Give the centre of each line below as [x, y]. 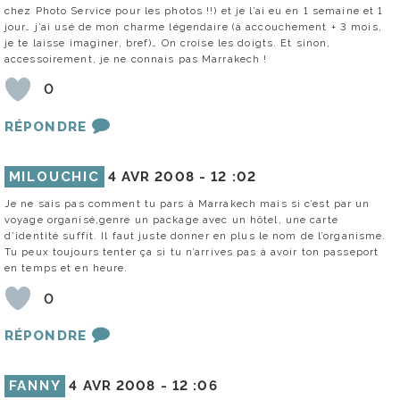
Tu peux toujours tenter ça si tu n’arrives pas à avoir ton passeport [192, 252]
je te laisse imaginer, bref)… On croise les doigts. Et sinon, [168, 42]
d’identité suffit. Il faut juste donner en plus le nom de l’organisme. [196, 236]
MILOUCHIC [54, 176]
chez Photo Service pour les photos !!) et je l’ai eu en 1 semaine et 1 [194, 10]
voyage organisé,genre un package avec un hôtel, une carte [171, 220]
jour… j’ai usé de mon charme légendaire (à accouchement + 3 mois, [193, 26]
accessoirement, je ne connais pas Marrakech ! [136, 58]
